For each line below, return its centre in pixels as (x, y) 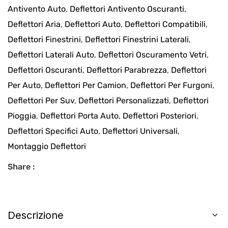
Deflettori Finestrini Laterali (137, 39)
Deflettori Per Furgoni (171, 85)
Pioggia (22, 116)
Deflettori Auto (93, 24)
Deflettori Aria (34, 24)
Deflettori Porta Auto (79, 116)
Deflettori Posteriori (160, 116)
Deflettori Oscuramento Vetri (152, 54)
